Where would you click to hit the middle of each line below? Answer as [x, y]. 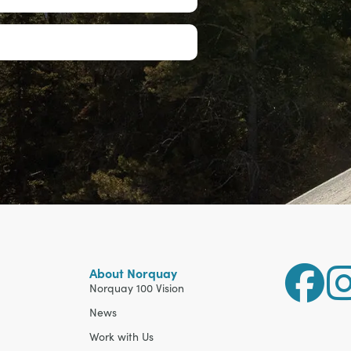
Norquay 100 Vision [137, 288]
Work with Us [121, 337]
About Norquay [133, 273]
